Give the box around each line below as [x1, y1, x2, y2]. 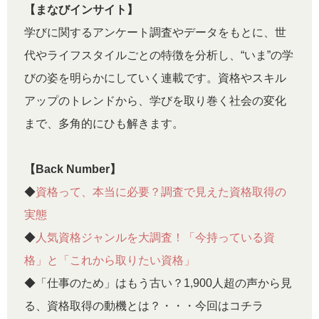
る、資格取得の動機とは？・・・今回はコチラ [24, 299, 263, 312]
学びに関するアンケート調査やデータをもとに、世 [24, 26, 286, 38]
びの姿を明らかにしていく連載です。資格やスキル [24, 71, 286, 84]
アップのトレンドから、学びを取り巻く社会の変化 [24, 94, 286, 107]
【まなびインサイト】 [24, 3, 138, 16]
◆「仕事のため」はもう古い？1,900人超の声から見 [24, 276, 292, 289]
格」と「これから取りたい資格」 [24, 253, 195, 266]
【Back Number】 [24, 162, 121, 175]
